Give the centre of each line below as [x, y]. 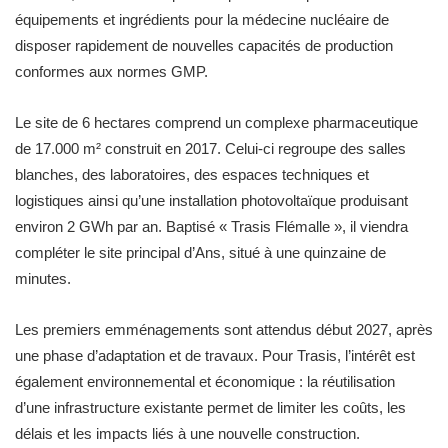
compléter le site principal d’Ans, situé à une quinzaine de [200, 252]
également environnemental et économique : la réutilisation [205, 381]
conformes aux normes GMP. [111, 71]
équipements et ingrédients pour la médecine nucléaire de [202, 19]
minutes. [43, 278]
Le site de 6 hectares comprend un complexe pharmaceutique [216, 122]
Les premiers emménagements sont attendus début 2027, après [224, 329]
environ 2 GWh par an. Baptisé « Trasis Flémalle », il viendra [211, 226]
